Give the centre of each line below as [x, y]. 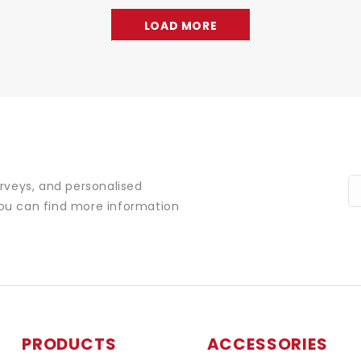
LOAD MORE [180, 26]
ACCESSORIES [267, 344]
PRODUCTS [69, 344]
